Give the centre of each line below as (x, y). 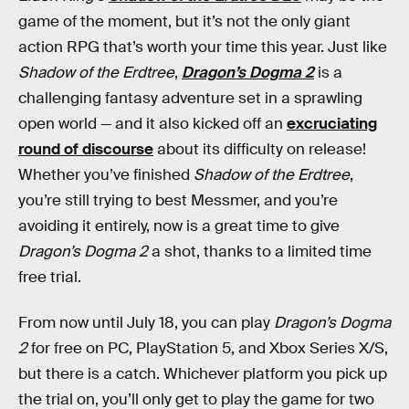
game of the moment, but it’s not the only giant (184, 21)
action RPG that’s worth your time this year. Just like (203, 47)
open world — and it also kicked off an (152, 124)
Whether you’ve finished (106, 175)
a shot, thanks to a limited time (260, 252)
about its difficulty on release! (260, 149)
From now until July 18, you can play (146, 322)
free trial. (50, 277)
